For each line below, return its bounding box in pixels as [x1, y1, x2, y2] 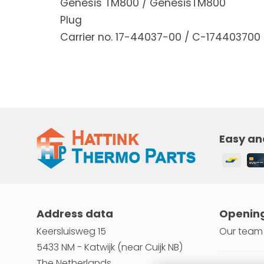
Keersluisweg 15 [37, 224, 106, 238]
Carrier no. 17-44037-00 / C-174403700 [60, 30, 260, 45]
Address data [37, 206, 113, 221]
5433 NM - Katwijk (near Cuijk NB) [37, 240, 183, 254]
